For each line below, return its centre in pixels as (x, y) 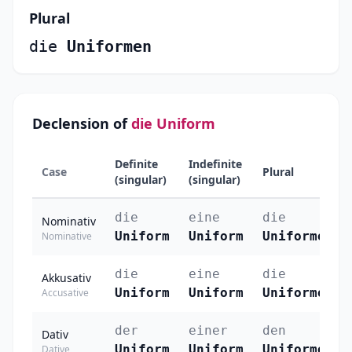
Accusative (65, 293)
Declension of (82, 124)
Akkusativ (66, 278)
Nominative (67, 236)
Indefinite (215, 164)
